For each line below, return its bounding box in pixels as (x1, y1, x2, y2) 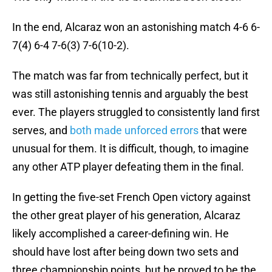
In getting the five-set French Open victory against (12, 191, 251, 204)
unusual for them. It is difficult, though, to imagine (12, 142, 249, 155)
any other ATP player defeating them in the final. (12, 160, 244, 174)
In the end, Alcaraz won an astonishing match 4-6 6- (12, 21, 260, 34)
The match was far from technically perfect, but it (12, 69, 248, 83)
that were (199, 124, 247, 137)
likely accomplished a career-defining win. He (12, 227, 229, 240)
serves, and (12, 124, 70, 137)
